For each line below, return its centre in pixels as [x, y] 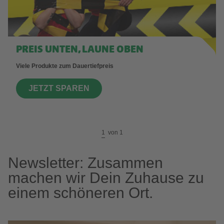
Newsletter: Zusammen [85, 163]
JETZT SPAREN [59, 88]
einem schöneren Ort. [80, 193]
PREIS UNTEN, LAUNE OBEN [80, 50]
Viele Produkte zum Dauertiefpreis [65, 66]
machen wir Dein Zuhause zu [106, 178]
